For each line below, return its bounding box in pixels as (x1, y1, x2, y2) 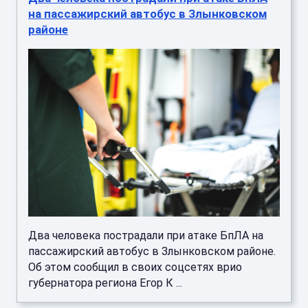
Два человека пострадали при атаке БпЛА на (28, 228, 263, 242)
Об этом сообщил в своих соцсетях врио (28, 260, 242, 274)
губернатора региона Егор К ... (28, 276, 182, 289)
